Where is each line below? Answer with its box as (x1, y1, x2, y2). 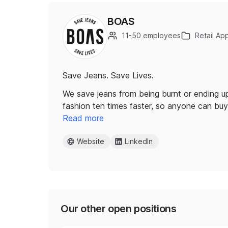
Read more (63, 113, 104, 123)
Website (77, 137, 104, 146)
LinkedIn (125, 137, 153, 146)
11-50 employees (122, 31, 181, 40)
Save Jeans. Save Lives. (63, 70, 154, 80)
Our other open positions (61, 203, 177, 215)
